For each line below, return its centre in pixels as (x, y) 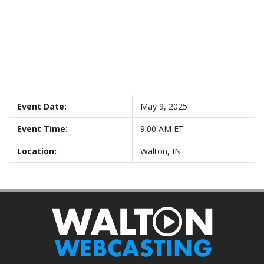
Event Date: (42, 107)
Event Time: (42, 129)
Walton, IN (161, 151)
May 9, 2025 (164, 107)
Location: (37, 151)
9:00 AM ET (162, 129)
